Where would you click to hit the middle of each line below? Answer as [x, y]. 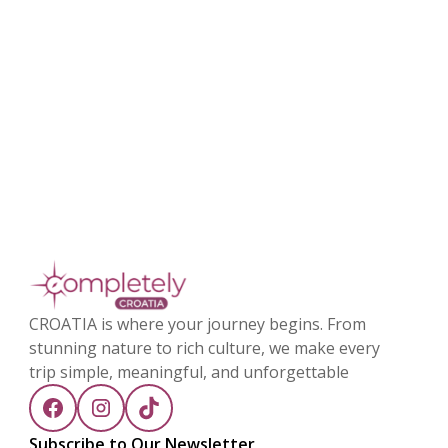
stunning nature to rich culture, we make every [205, 348]
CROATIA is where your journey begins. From [198, 324]
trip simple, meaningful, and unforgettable [189, 372]
